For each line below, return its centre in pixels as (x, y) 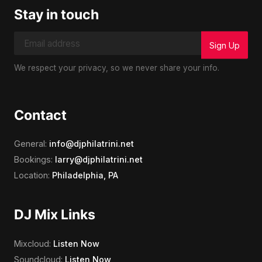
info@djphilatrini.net (92, 144)
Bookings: (35, 160)
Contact (40, 115)
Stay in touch (56, 15)
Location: (33, 175)
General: (32, 144)
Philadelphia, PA (85, 175)
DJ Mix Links (55, 215)
